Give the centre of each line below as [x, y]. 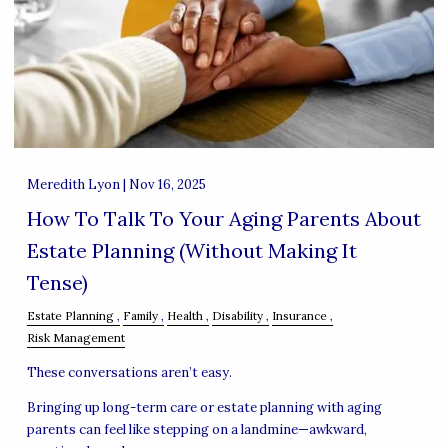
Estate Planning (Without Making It [191, 250]
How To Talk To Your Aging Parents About [223, 218]
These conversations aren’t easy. [129, 373]
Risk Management [75, 338]
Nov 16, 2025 [167, 185]
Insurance [299, 316]
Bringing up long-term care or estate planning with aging [204, 408]
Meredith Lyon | [77, 185]
